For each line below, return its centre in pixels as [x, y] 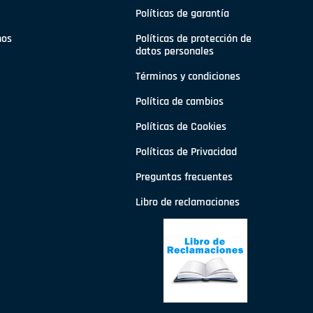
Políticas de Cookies [181, 127]
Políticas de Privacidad [186, 152]
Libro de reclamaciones [187, 203]
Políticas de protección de [193, 39]
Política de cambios [179, 102]
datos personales [174, 52]
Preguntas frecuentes [184, 177]
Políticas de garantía [182, 14]
